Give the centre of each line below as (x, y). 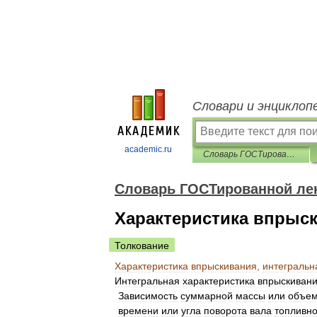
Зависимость (148, 296)
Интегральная (147, 281)
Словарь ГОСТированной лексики (291, 154)
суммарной (207, 296)
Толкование (142, 246)
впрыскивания (224, 266)
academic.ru (148, 149)
